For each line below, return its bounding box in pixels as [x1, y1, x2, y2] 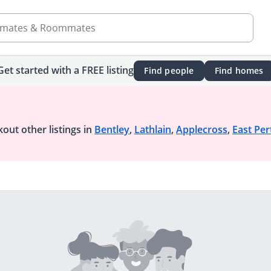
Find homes [214, 65, 264, 76]
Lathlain [134, 123, 171, 136]
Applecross [176, 123, 227, 136]
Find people [144, 65, 194, 76]
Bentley [94, 123, 129, 136]
